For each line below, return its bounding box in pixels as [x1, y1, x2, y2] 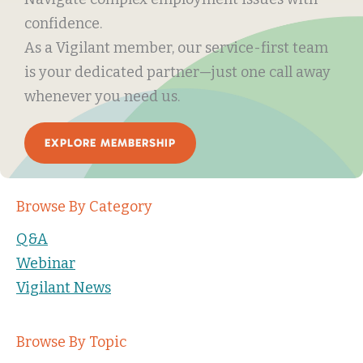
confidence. [24, 14, 102, 32]
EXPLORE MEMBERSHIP [45, 135, 176, 150]
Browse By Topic [16, 332, 126, 351]
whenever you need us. [24, 87, 180, 105]
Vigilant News [16, 278, 111, 297]
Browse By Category [16, 197, 152, 216]
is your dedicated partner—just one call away [24, 62, 331, 81]
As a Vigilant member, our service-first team [24, 38, 328, 57]
